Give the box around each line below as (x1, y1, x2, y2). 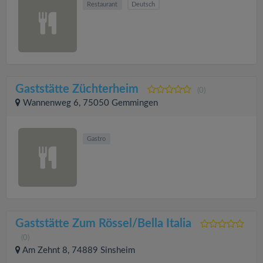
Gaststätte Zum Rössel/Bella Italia (15, 218, 191, 230)
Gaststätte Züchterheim (15, 83, 139, 95)
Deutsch (131, 1, 156, 8)
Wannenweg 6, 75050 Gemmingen (23, 99, 158, 107)
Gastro (87, 136, 106, 142)
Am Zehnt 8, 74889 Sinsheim (22, 246, 135, 255)
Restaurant (87, 1, 118, 8)
